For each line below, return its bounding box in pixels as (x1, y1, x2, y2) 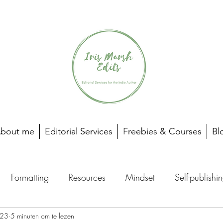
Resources (69, 171, 106, 183)
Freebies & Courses (123, 126, 202, 137)
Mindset (125, 171, 155, 183)
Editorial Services (45, 126, 112, 137)
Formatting (11, 171, 49, 183)
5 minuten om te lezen (10, 211, 74, 221)
